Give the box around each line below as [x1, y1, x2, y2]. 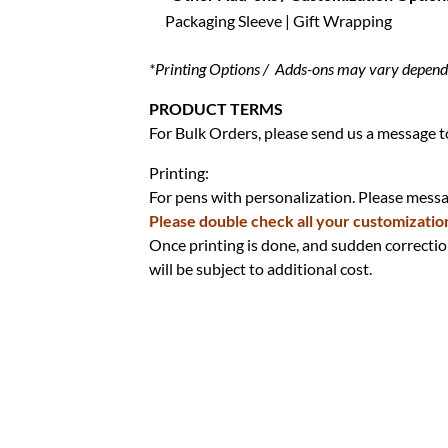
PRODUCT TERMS [149, 99, 284, 119]
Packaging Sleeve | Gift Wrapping [165, 11, 393, 31]
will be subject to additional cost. [149, 259, 373, 279]
